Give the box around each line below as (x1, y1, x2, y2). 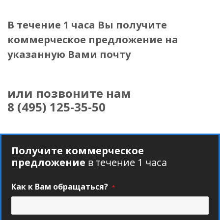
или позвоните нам (7, 84, 131, 101)
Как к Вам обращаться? (11, 181, 110, 192)
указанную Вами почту (7, 47, 131, 61)
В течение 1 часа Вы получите (7, 18, 167, 31)
